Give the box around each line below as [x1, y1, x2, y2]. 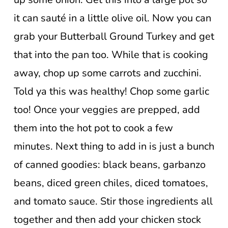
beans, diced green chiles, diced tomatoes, [14, 176, 208, 190]
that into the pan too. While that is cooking [14, 47, 208, 62]
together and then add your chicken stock [14, 212, 201, 226]
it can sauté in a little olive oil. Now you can [14, 11, 211, 25]
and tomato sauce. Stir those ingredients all [14, 194, 213, 208]
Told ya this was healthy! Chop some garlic [14, 84, 209, 98]
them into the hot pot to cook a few [14, 121, 173, 135]
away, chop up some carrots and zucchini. [14, 66, 202, 80]
